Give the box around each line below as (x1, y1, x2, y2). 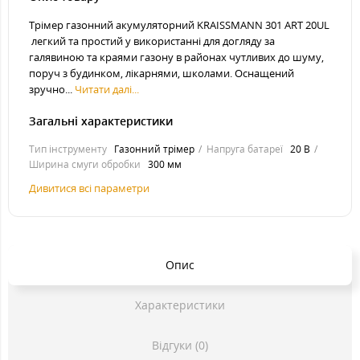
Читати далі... (75, 82, 139, 97)
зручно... (29, 82, 75, 97)
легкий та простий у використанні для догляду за (29, 34, 275, 49)
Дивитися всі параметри (29, 181, 149, 196)
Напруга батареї (207, 142, 283, 157)
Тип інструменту (29, 142, 107, 157)
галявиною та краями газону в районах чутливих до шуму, (29, 50, 324, 65)
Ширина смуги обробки (29, 157, 141, 172)
